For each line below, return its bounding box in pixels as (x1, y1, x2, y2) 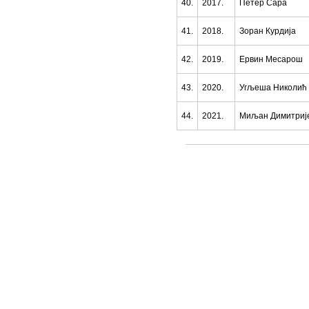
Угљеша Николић (239, 83, 307, 92)
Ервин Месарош (239, 54, 303, 64)
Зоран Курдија (239, 26, 296, 36)
